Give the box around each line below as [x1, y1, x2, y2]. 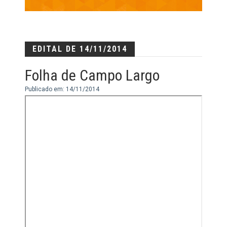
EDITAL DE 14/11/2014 [32, 44, 127, 54]
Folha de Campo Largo [25, 66, 160, 84]
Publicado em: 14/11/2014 [25, 85, 99, 93]
